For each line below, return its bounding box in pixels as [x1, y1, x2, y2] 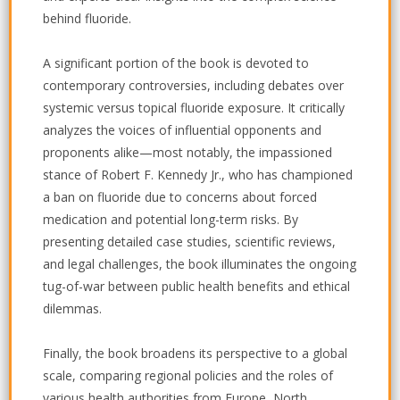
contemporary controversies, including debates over [43, 77, 344, 95]
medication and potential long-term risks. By [43, 211, 298, 229]
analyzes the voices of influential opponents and [43, 121, 321, 139]
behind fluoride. [43, 10, 131, 28]
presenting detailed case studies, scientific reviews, [43, 233, 336, 251]
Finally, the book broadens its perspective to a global [43, 345, 347, 362]
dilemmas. [43, 300, 102, 318]
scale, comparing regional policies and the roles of [43, 367, 333, 385]
